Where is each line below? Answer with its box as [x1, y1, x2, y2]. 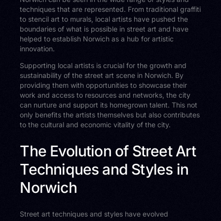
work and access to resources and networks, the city [20, 90, 191, 99]
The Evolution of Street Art [20, 142, 196, 160]
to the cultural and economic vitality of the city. [20, 120, 171, 129]
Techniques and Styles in [20, 160, 188, 178]
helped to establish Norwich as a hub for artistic [20, 34, 174, 43]
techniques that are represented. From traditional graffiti [20, 4, 201, 13]
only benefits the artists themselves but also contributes [20, 110, 200, 119]
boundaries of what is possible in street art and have [20, 24, 189, 33]
